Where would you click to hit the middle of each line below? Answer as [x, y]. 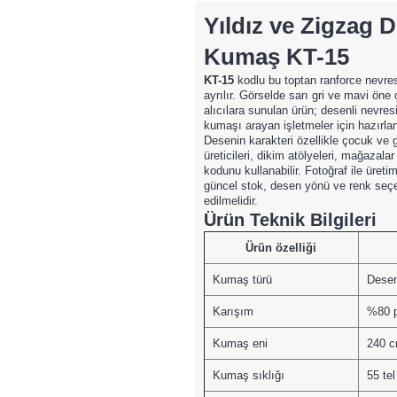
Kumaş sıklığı [248, 375]
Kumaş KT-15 [276, 56]
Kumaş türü [242, 279]
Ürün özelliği [281, 247]
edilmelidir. [230, 200]
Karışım [233, 311]
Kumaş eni [240, 343]
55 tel [381, 375]
